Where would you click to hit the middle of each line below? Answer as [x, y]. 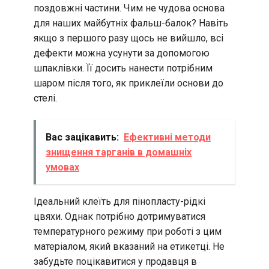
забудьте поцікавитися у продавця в [115, 262]
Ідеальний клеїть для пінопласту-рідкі [119, 202]
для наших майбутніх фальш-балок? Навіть [131, 23]
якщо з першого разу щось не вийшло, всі [128, 38]
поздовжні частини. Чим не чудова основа [129, 8]
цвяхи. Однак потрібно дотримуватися [119, 217]
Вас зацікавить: [82, 138]
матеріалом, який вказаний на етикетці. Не [129, 247]
